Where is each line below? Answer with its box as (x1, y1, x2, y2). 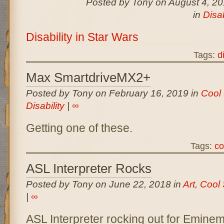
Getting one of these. (25, 121, 132, 134)
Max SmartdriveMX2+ (25, 70, 150, 85)
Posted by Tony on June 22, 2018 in (25, 179, 183, 189)
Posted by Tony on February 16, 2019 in (25, 88, 201, 98)
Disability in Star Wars (25, 30, 138, 43)
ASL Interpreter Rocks (25, 161, 151, 176)
